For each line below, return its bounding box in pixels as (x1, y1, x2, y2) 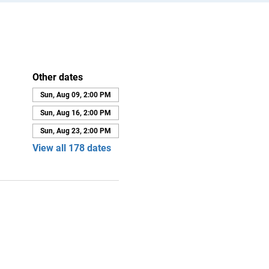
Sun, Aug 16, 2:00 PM (40, 108, 111, 117)
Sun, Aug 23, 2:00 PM (40, 126, 111, 135)
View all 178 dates (32, 142, 111, 154)
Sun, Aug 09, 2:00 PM (40, 90, 111, 99)
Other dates (32, 71, 83, 83)
